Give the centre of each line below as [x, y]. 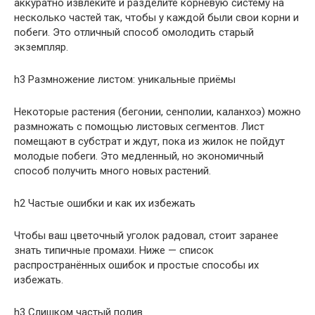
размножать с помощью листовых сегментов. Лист [139, 126]
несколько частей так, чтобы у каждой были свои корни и [156, 17]
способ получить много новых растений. [112, 171]
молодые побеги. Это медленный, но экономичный [139, 156]
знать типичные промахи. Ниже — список [114, 250]
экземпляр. [41, 47]
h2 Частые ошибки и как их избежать [105, 203]
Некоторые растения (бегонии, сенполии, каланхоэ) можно [157, 111]
